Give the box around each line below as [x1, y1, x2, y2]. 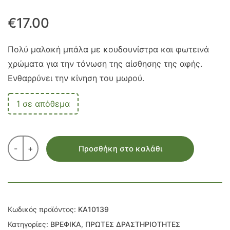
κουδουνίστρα [103, 44, 158, 54]
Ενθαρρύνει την [8, 73, 68, 83]
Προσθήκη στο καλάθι [78, 144, 162, 154]
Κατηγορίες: [8, 219, 50, 228]
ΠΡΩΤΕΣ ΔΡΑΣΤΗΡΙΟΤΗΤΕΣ [85, 219, 180, 228]
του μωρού [100, 73, 142, 83]
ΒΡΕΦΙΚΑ [50, 219, 81, 228]
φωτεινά [176, 44, 209, 54]
